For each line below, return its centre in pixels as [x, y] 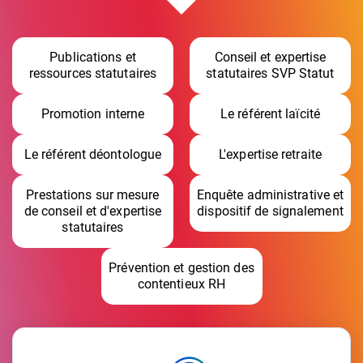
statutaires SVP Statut [270, 73]
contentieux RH [181, 284]
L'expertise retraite [270, 154]
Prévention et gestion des [181, 267]
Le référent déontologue [93, 154]
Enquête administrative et [270, 194]
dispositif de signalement [270, 211]
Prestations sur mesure [93, 194]
